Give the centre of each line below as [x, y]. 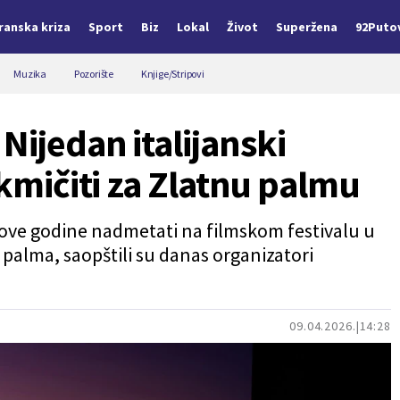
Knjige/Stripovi [172, 74]
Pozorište [93, 74]
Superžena [307, 27]
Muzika [30, 74]
